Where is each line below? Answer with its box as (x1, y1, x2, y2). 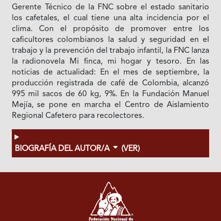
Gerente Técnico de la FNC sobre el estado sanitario (11, 3, 210, 11)
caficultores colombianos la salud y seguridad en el (11, 36, 210, 44)
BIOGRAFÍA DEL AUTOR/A (14, 145, 111, 153)
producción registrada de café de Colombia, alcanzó (11, 79, 210, 87)
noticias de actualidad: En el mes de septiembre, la (11, 69, 210, 76)
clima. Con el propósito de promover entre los (11, 25, 210, 33)
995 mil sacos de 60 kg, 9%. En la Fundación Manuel (11, 90, 210, 98)
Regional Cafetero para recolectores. (11, 112, 144, 120)
